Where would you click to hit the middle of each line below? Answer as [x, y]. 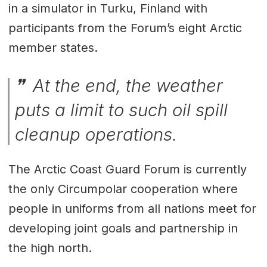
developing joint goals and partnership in [123, 228]
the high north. [50, 248]
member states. [53, 47]
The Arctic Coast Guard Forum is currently [127, 169]
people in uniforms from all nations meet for [132, 208]
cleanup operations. [96, 134]
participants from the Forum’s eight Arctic [125, 28]
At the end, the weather [126, 85]
